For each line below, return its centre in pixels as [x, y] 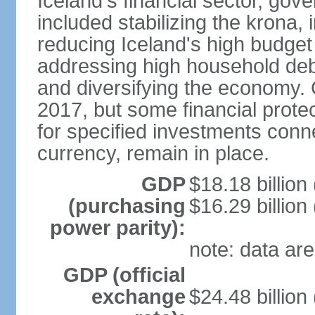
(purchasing [127, 206]
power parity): [117, 228]
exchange [138, 297]
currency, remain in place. [153, 153]
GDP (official [124, 275]
